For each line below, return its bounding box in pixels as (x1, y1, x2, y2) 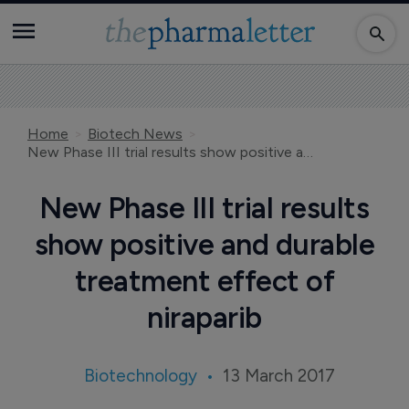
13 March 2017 (222, 365, 335, 386)
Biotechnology (83, 365, 197, 386)
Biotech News (88, 125, 183, 142)
